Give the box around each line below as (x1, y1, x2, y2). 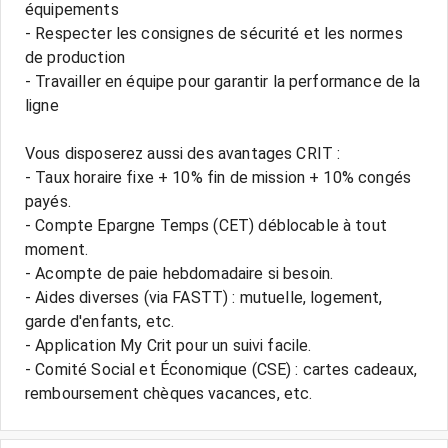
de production (25, 48, 125, 67)
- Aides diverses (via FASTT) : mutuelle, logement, (25, 288, 383, 307)
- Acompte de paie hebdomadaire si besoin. (25, 264, 334, 283)
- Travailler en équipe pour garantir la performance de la (25, 72, 421, 91)
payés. (25, 192, 71, 211)
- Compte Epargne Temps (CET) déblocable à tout (25, 216, 387, 235)
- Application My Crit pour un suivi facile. (25, 336, 312, 355)
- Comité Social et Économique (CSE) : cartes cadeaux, (25, 360, 417, 379)
